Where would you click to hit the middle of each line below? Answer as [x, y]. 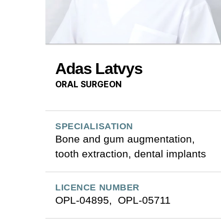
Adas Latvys [99, 68]
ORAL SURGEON [89, 84]
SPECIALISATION [94, 126]
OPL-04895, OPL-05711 [113, 200]
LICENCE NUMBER [97, 187]
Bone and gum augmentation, [125, 139]
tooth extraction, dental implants [131, 153]
